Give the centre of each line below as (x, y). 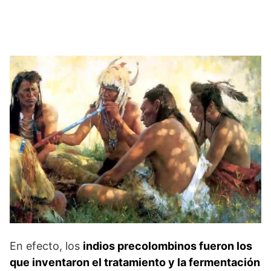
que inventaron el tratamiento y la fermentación (135, 263)
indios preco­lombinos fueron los (168, 246)
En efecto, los (46, 246)
